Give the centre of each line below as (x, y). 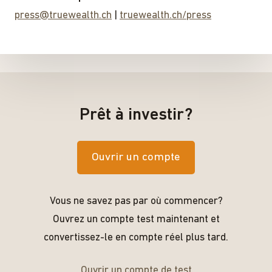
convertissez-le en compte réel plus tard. (136, 237)
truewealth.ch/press (165, 15)
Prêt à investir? (136, 115)
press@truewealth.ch (63, 15)
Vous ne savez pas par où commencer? (136, 201)
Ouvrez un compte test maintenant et (136, 219)
